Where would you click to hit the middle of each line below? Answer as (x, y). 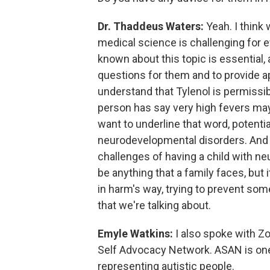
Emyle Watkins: (135, 234)
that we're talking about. (154, 205)
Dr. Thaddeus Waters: (151, 26)
